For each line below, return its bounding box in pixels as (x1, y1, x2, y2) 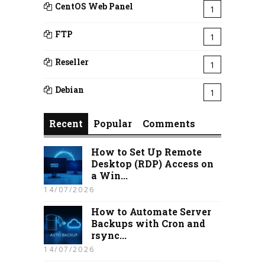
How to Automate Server (91, 205, 211, 218)
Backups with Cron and (91, 217, 205, 230)
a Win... (91, 169, 128, 182)
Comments (143, 117, 195, 130)
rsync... (91, 229, 127, 241)
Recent (49, 117, 83, 130)
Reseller (55, 56, 89, 67)
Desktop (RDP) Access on (91, 157, 214, 170)
